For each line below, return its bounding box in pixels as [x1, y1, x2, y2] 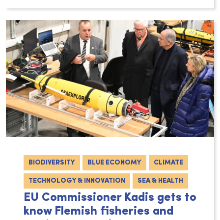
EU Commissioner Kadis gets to [24, 192, 196, 204]
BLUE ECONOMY [87, 159, 141, 167]
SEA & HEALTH [137, 177, 183, 185]
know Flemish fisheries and [24, 206, 173, 218]
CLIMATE [154, 159, 183, 167]
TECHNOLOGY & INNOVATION [28, 177, 125, 185]
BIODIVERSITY [28, 159, 75, 167]
